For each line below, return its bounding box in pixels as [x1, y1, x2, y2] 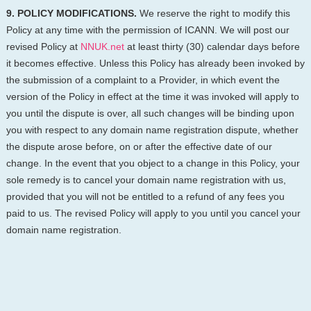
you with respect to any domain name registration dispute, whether [6, 124, 299, 136]
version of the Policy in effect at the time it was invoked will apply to [6, 91, 299, 103]
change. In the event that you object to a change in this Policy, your [6, 158, 300, 169]
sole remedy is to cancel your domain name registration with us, [6, 174, 286, 186]
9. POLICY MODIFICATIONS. [6, 8, 137, 19]
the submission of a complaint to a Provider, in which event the [6, 74, 280, 86]
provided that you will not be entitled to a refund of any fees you [6, 191, 285, 203]
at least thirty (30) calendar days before [124, 41, 300, 53]
